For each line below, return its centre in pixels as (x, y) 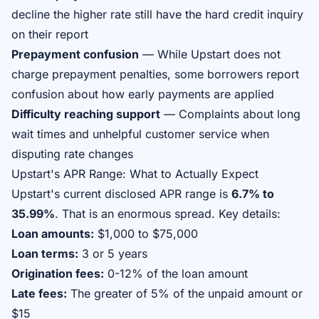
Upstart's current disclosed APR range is (121, 194)
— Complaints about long (230, 114)
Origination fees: (58, 273)
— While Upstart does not (210, 54)
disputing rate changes (72, 154)
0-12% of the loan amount (176, 273)
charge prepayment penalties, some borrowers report (155, 74)
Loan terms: (45, 253)
